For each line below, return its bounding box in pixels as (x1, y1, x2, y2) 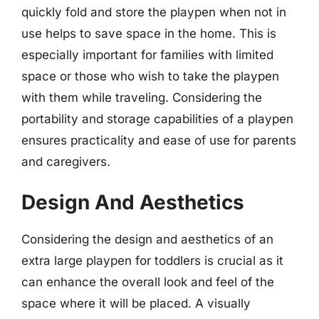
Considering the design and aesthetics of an (21, 231, 273, 246)
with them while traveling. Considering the (21, 90, 262, 105)
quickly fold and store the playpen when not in (21, 5, 286, 19)
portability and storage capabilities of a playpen (21, 112, 293, 126)
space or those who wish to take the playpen (21, 69, 279, 83)
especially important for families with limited (21, 48, 273, 62)
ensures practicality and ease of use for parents (21, 133, 296, 147)
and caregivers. (21, 155, 110, 169)
